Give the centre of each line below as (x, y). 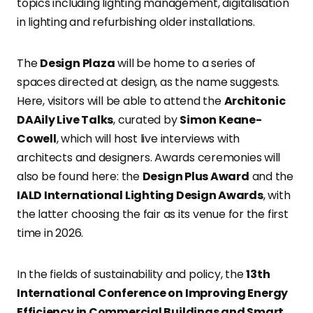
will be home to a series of (185, 64)
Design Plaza (78, 64)
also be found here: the (80, 177)
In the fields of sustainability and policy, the (132, 275)
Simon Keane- (221, 120)
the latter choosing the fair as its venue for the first (153, 214)
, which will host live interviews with (148, 139)
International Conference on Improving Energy (153, 293)
